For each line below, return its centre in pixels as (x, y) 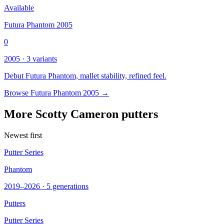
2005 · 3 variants (30, 58)
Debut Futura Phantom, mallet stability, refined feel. (85, 75)
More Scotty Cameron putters (81, 114)
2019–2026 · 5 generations (46, 186)
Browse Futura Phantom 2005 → (56, 92)
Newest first (23, 135)
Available (19, 7)
